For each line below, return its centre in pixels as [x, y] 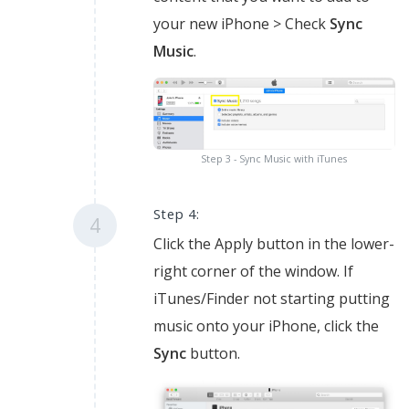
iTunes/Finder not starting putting [271, 299]
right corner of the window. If [253, 272]
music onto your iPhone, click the [266, 326]
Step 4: [176, 214]
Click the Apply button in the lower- [273, 244]
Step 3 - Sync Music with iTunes [274, 159]
